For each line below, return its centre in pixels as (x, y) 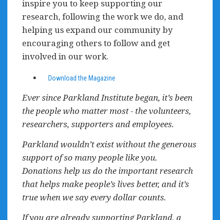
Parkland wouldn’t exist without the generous (109, 144)
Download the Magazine (82, 78)
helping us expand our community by (97, 30)
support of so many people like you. (90, 157)
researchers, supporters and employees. (98, 124)
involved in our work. (65, 56)
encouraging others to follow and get (96, 43)
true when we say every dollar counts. (94, 197)
